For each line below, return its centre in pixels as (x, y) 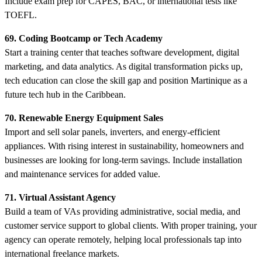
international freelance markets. (62, 253)
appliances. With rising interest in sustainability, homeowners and (124, 146)
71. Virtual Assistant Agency (60, 197)
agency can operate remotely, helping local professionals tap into (123, 239)
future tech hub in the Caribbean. (65, 94)
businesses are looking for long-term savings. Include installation (123, 160)
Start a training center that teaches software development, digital (122, 52)
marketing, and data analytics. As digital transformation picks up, (124, 66)
